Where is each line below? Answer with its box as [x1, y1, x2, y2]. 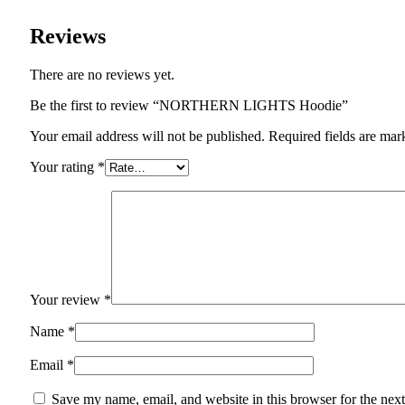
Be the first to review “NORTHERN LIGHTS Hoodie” [30, 98, 348, 113]
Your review [30, 292, 104, 307]
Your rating [30, 159, 98, 174]
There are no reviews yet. [30, 67, 174, 82]
